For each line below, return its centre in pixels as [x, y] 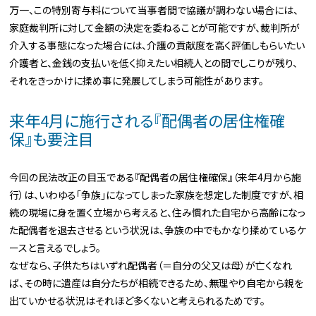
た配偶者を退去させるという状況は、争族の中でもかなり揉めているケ [158, 230]
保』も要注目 [52, 139]
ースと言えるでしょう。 [55, 248]
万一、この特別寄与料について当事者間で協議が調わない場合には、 [154, 10]
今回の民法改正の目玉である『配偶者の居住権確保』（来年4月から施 [156, 177]
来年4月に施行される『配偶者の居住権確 [147, 120]
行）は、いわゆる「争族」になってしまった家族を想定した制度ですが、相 [157, 195]
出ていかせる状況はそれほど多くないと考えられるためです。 [138, 301]
